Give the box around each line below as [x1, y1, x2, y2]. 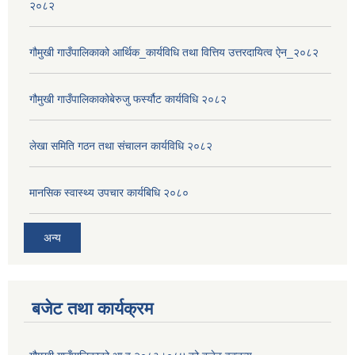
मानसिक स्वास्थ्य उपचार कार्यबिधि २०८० [29, 186, 189, 200]
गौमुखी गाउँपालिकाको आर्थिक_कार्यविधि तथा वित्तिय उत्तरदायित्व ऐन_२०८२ [29, 46, 319, 59]
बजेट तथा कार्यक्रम [32, 298, 153, 319]
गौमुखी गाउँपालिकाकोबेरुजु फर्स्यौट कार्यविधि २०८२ [29, 93, 227, 106]
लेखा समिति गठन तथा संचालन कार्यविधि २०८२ [29, 139, 212, 153]
